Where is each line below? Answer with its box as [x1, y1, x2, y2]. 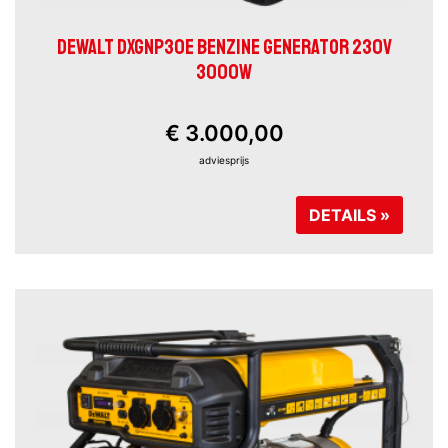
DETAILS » [309, 204, 390, 225]
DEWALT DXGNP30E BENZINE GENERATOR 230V [56, 33, 392, 60]
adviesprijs [199, 153, 249, 166]
